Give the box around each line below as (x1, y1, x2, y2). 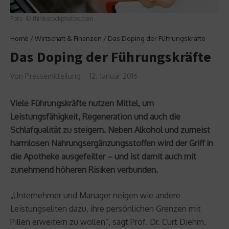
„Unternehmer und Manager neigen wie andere (10, 190, 180, 200)
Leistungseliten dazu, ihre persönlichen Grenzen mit (10, 203, 201, 214)
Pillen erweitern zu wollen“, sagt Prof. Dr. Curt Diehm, (10, 216, 206, 227)
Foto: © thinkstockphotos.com (10, 14, 93, 22)
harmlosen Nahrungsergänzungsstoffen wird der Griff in (10, 138, 213, 148)
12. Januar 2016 (89, 71, 138, 80)
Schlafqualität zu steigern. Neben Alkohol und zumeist (10, 124, 210, 135)
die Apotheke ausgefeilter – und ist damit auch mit (10, 151, 196, 162)
